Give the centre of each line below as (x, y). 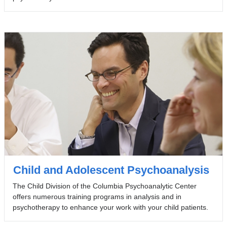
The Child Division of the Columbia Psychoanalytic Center (104, 186)
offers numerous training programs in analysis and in (97, 196)
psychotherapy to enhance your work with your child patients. (110, 207)
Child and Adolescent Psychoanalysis (111, 170)
